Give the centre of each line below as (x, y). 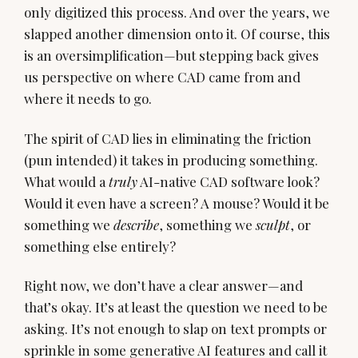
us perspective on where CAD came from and (162, 77)
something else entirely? (100, 246)
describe (136, 224)
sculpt (273, 224)
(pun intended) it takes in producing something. (171, 159)
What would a (66, 181)
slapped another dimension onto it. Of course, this (177, 34)
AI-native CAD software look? (229, 181)
